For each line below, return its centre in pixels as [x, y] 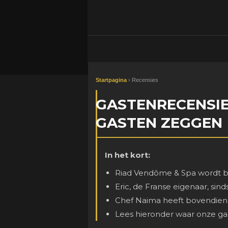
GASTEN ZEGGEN [159, 123]
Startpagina [111, 80]
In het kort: [127, 155]
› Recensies [142, 80]
